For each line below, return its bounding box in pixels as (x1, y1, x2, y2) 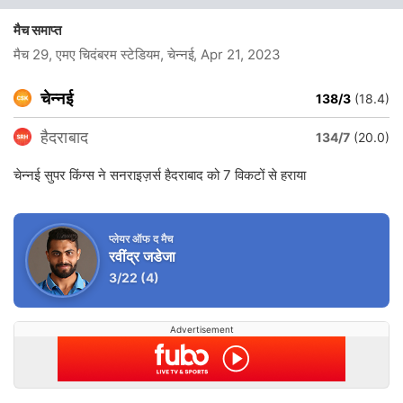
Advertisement (169, 324, 234, 335)
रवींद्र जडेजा (109, 247, 175, 265)
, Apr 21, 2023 (193, 46, 281, 63)
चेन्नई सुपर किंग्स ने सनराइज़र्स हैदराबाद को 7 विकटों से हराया (13, 166, 306, 184)
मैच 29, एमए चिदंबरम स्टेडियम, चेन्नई (13, 46, 194, 63)
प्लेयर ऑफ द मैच (109, 232, 173, 246)
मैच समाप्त (13, 22, 69, 39)
